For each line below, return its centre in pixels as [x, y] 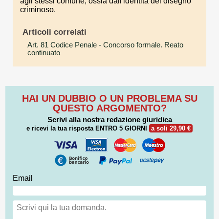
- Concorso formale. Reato [140, 45]
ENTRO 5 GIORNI [121, 129]
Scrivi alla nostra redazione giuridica [109, 120]
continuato [44, 53]
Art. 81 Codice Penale [62, 45]
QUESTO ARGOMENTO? [109, 108]
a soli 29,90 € [171, 129]
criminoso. [38, 9]
